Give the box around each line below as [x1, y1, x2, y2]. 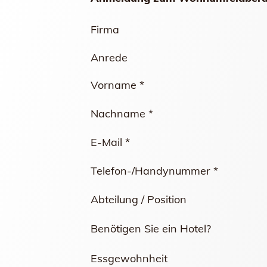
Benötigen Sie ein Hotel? [91, 222, 211, 235]
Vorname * [91, 78, 144, 92]
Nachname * [91, 107, 153, 120]
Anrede [91, 50, 128, 64]
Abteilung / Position [91, 193, 187, 206]
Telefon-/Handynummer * [91, 164, 218, 178]
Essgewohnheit [91, 252, 167, 265]
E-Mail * [91, 135, 130, 149]
